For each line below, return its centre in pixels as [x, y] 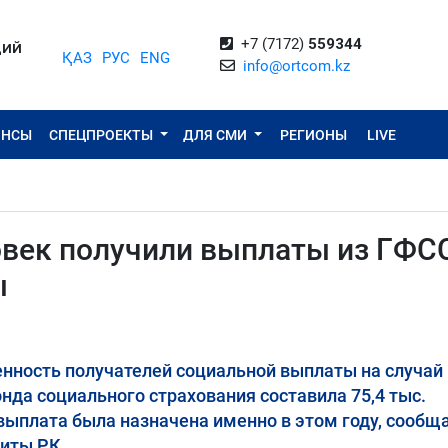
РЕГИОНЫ [313, 134]
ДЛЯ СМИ [217, 134]
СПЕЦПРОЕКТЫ [103, 134]
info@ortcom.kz [296, 66]
